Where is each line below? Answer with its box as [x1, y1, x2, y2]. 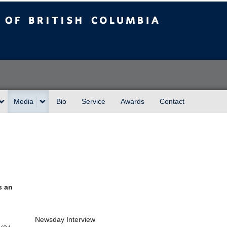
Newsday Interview [35, 215, 95, 223]
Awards [121, 97, 144, 105]
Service [82, 97, 105, 105]
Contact [160, 97, 184, 105]
